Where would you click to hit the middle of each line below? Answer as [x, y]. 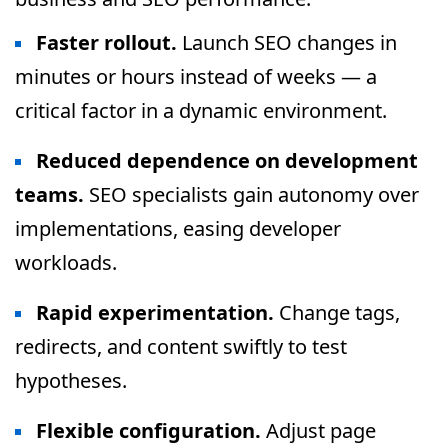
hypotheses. [71, 380]
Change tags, [337, 312]
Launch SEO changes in [287, 42]
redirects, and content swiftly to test [181, 346]
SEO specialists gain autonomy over [251, 194]
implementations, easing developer [178, 228]
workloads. [66, 262]
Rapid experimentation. [155, 312]
